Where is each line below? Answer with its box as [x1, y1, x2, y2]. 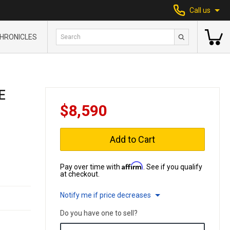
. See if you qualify [143, 163, 202, 171]
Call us [189, 6, 210, 14]
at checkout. [60, 170, 100, 178]
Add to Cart [110, 134, 155, 145]
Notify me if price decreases [60, 191, 151, 199]
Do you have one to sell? [60, 209, 138, 217]
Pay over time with [60, 163, 122, 171]
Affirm [122, 161, 143, 170]
